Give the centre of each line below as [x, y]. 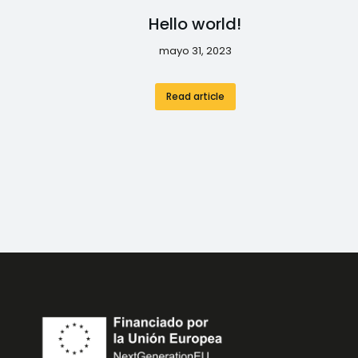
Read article [195, 97]
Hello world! [195, 24]
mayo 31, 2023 [195, 51]
